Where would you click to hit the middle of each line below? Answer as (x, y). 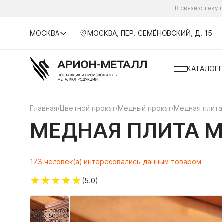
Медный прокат (145, 108)
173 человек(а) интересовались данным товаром (115, 161)
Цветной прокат (88, 108)
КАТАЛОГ (202, 69)
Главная (44, 108)
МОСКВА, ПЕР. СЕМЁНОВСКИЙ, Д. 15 (149, 33)
